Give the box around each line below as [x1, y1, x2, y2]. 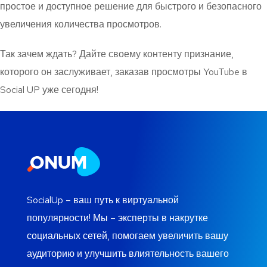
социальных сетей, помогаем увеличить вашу [27, 229, 228, 243]
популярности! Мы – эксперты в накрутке [27, 212, 208, 225]
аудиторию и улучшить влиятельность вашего [27, 247, 229, 260]
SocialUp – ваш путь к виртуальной [27, 194, 179, 207]
